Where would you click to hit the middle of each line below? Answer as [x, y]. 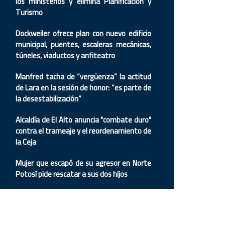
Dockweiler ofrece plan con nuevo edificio [83, 33]
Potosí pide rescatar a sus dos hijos [72, 174]
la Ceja [27, 142]
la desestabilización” [48, 99]
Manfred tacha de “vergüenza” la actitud [83, 77]
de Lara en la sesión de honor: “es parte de [83, 88]
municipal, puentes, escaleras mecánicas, [83, 44]
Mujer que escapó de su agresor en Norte [83, 163]
